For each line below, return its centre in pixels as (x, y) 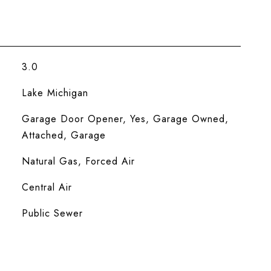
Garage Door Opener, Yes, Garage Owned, (125, 119)
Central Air (47, 187)
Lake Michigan (55, 93)
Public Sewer (52, 213)
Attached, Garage (64, 135)
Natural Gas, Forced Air (78, 161)
